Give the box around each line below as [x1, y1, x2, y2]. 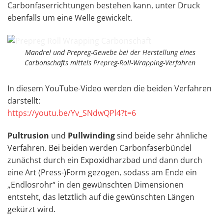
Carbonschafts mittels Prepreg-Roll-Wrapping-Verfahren [25, 57, 195, 67]
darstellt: [7, 95, 40, 106]
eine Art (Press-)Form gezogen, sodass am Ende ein [7, 166, 197, 178]
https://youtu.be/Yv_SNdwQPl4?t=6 [7, 107, 136, 118]
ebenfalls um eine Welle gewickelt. [7, 12, 133, 23]
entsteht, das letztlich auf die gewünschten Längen [7, 191, 194, 202]
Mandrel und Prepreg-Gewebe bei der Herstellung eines [25, 47, 195, 57]
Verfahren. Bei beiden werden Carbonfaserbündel [7, 142, 192, 153]
